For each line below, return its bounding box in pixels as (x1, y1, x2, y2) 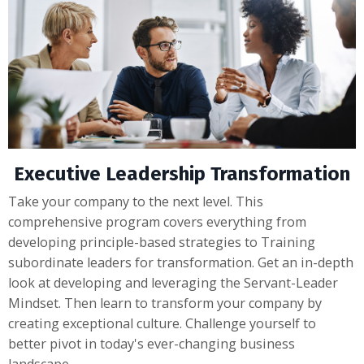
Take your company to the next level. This (8, 193, 264, 211)
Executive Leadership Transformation (14, 162, 350, 186)
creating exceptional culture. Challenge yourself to (8, 314, 317, 333)
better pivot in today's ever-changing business (8, 335, 296, 353)
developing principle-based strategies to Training (8, 233, 316, 252)
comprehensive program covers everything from (8, 213, 307, 232)
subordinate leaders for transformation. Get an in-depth (8, 253, 354, 272)
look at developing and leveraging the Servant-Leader (8, 274, 339, 292)
